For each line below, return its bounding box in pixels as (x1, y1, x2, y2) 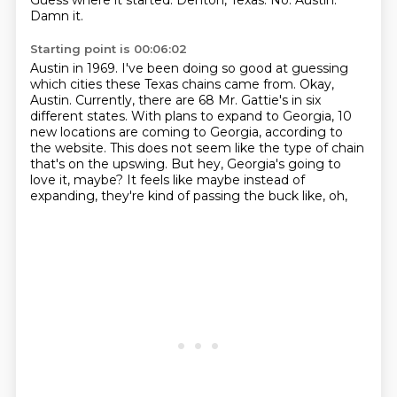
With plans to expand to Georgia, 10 (130, 108, 352, 124)
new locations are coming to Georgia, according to (29, 124, 343, 140)
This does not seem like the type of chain (109, 140, 364, 156)
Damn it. (29, 8, 83, 24)
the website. (29, 140, 110, 156)
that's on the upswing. (29, 156, 171, 172)
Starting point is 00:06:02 (29, 42, 187, 56)
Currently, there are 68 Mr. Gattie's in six (74, 92, 321, 108)
